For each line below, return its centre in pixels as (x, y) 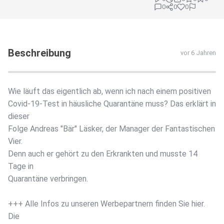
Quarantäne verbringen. (48, 179)
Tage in (21, 166)
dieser (19, 116)
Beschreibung (39, 53)
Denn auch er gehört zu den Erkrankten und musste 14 (103, 154)
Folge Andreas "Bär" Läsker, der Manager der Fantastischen (111, 129)
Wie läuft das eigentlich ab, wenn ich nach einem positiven (109, 91)
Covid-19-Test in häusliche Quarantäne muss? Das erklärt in (112, 104)
